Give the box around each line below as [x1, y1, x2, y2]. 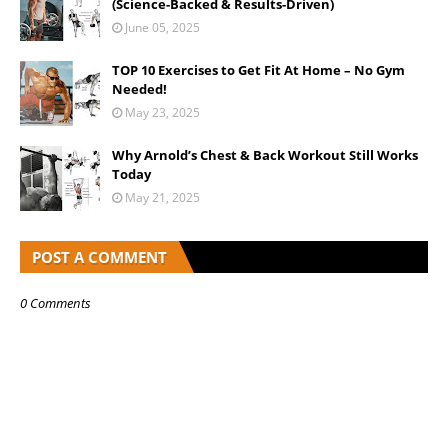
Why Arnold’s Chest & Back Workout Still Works [112, 146, 418, 164]
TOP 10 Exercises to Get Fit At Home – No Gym [112, 61, 405, 79]
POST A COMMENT [32, 247, 167, 267]
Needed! [112, 80, 167, 98]
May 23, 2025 [125, 104, 200, 121]
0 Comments [20, 294, 91, 312]
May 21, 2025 [125, 189, 200, 206]
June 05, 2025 [125, 19, 200, 36]
